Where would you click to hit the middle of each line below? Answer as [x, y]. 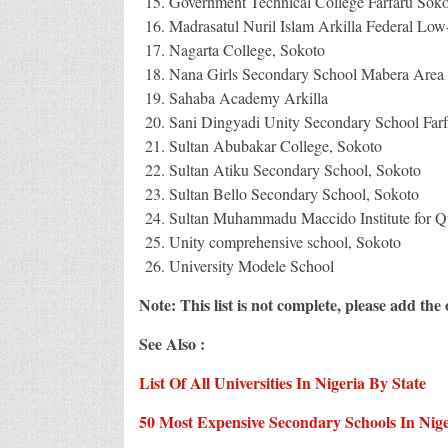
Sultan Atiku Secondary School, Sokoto [294, 169]
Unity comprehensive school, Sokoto [284, 241]
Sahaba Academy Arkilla [248, 97]
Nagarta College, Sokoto [246, 49]
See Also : [174, 343]
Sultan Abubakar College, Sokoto [275, 145]
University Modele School [251, 265]
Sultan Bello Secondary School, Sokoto [293, 193]
